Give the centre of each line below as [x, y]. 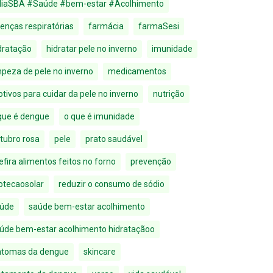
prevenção [151, 161]
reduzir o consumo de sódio [112, 184]
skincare [100, 252]
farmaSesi [159, 26]
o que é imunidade [99, 116]
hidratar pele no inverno [92, 49]
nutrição [169, 94]
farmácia [106, 26]
